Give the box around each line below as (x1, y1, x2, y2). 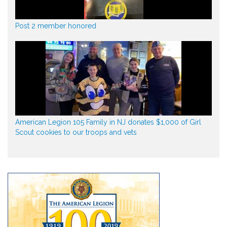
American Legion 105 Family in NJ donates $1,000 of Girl (15, 118, 201, 126)
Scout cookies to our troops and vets (15, 128, 137, 136)
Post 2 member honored (15, 22, 96, 30)
